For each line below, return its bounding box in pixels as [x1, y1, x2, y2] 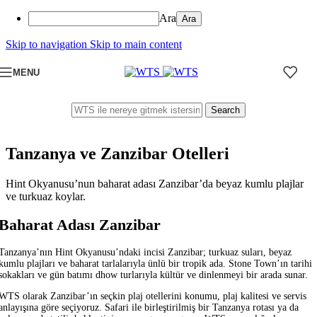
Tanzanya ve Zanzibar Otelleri [6, 144, 229, 163]
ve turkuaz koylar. [6, 190, 86, 202]
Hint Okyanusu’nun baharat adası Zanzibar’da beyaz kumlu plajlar [6, 177, 304, 190]
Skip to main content [90, 38, 182, 50]
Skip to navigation [6, 38, 90, 50]
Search [211, 105, 240, 115]
